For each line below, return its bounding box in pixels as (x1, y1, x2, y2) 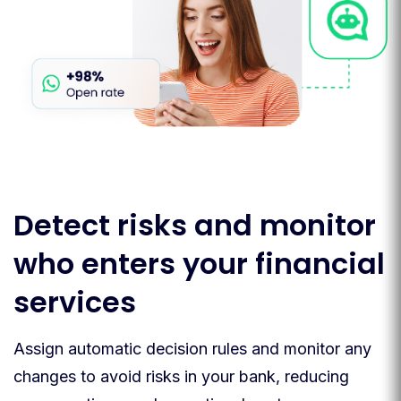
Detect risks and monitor (13, 204, 376, 245)
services (13, 281, 136, 322)
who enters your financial (13, 243, 385, 284)
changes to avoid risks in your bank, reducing (13, 366, 349, 386)
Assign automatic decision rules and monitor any (13, 338, 371, 358)
